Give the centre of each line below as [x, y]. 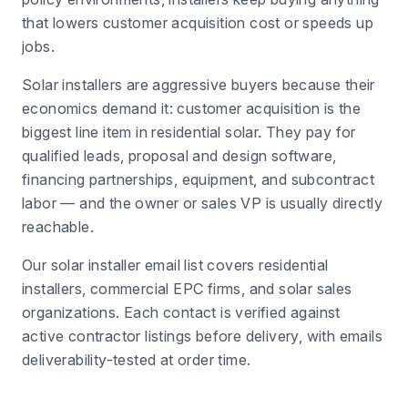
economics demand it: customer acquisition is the [192, 108]
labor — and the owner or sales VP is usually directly [203, 203]
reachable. [58, 227]
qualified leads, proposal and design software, [179, 156]
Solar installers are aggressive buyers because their [199, 85]
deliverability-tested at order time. [137, 360]
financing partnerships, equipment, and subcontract [198, 179]
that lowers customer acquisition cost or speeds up [198, 23]
